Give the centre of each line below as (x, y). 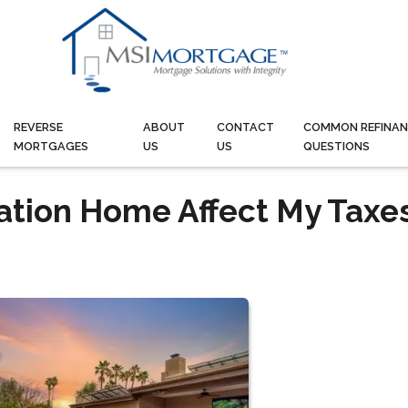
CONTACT (245, 127)
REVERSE (38, 127)
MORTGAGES (51, 146)
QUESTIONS (336, 146)
